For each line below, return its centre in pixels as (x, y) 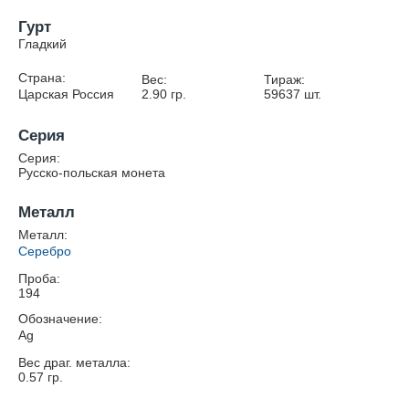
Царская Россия (66, 94)
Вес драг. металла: (74, 362)
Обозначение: (60, 319)
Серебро (45, 251)
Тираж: (285, 79)
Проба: (39, 278)
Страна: (42, 78)
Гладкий (42, 44)
